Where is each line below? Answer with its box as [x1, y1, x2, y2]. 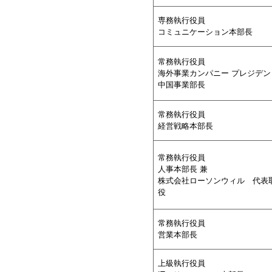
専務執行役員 [158, 16, 205, 25]
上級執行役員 [158, 259, 205, 268]
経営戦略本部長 [158, 121, 213, 131]
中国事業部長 [158, 80, 205, 89]
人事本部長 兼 [158, 165, 208, 174]
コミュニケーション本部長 [158, 27, 253, 36]
